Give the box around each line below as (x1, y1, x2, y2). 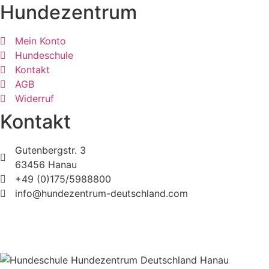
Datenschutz (115, 239, 172, 252)
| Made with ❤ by (162, 202, 245, 214)
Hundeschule (15, 49, 73, 62)
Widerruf (15, 92, 54, 105)
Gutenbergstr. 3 (15, 144, 86, 157)
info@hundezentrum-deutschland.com (15, 187, 188, 200)
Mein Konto (15, 35, 66, 47)
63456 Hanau (15, 159, 77, 171)
